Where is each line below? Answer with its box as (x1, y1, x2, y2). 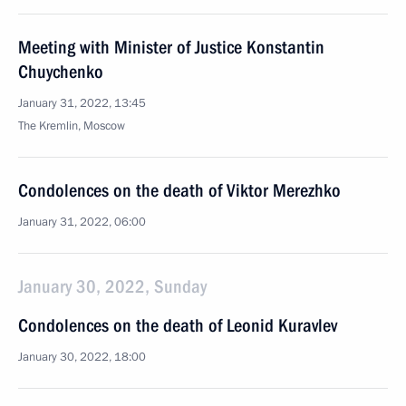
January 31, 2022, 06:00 (18, 214, 146, 230)
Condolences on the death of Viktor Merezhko (18, 179, 341, 201)
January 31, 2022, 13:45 (18, 95, 146, 111)
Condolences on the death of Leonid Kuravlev (18, 314, 337, 336)
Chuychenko (18, 61, 103, 82)
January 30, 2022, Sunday (18, 275, 207, 297)
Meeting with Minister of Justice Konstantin (18, 36, 324, 58)
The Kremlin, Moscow (18, 118, 125, 134)
